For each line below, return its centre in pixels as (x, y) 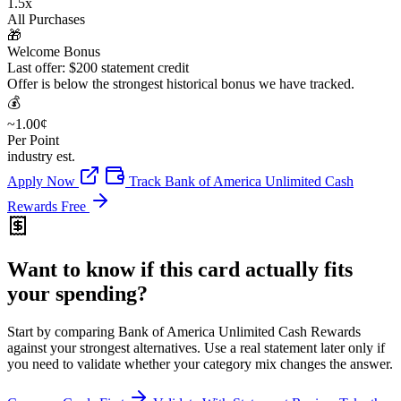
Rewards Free (48, 207)
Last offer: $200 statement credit (98, 68)
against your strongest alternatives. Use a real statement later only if (196, 347)
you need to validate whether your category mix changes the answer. (200, 363)
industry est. (41, 157)
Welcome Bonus (54, 52)
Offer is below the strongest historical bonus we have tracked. (181, 84)
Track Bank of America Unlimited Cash (239, 182)
